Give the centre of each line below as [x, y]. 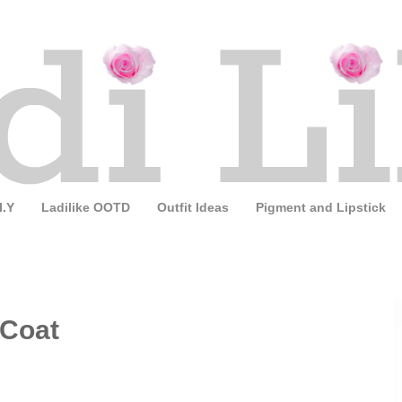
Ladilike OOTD [86, 208]
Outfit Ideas [193, 208]
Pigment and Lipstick [321, 208]
